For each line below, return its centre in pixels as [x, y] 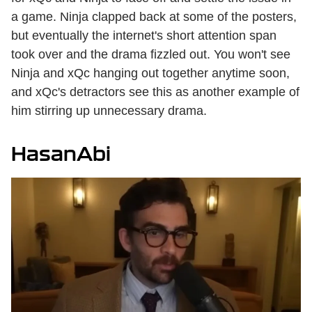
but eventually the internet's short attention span [144, 36]
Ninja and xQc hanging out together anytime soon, [150, 73]
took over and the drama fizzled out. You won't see [151, 55]
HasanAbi [61, 154]
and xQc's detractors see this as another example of [155, 92]
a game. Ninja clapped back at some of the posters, [154, 17]
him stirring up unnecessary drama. [109, 111]
